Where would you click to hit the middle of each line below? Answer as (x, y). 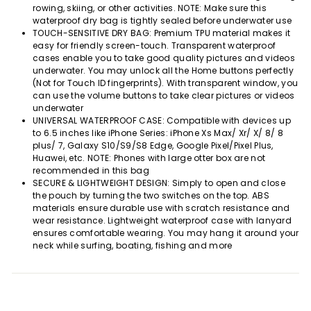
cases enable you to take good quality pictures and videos (164, 58)
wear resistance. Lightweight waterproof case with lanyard (162, 221)
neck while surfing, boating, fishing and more (133, 246)
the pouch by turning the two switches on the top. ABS (151, 196)
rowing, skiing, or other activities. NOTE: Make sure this (150, 8)
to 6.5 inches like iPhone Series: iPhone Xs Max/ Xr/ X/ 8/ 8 (158, 133)
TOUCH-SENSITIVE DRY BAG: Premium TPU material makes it (162, 33)
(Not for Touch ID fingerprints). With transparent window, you (166, 83)
